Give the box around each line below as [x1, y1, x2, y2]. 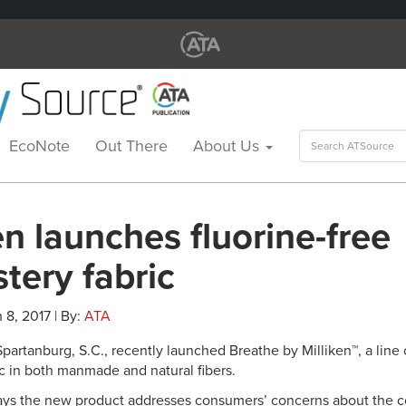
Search [298, 129, 344, 148]
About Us [193, 135, 264, 156]
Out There [95, 135, 168, 156]
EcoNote [9, 135, 70, 156]
